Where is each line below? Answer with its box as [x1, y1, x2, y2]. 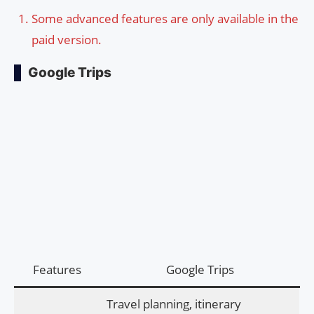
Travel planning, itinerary [106, 295, 241, 312]
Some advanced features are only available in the [32, 10, 299, 27]
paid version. [32, 31, 102, 48]
